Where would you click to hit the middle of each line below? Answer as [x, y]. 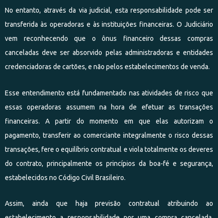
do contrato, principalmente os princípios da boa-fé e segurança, [109, 163]
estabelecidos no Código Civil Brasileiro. [65, 177]
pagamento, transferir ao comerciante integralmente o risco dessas [109, 135]
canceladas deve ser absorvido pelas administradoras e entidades [109, 53]
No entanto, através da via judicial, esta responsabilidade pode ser [109, 10]
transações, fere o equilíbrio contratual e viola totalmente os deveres [109, 149]
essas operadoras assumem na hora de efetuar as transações [109, 107]
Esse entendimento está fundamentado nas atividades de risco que [109, 93]
